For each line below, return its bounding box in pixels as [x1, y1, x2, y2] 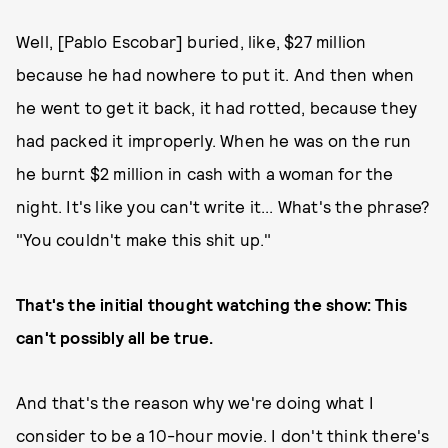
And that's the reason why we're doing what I [16, 392, 374, 412]
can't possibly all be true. [16, 327, 214, 347]
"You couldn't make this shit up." [16, 229, 276, 249]
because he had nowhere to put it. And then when [16, 64, 415, 84]
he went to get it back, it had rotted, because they [16, 97, 418, 117]
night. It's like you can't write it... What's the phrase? [16, 196, 431, 216]
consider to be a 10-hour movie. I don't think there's [16, 425, 430, 445]
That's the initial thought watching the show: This [16, 294, 408, 314]
